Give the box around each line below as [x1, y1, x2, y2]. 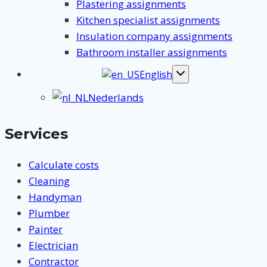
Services [5, 125, 68, 142]
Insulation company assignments [76, 29, 232, 43]
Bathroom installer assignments [76, 45, 227, 59]
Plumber [29, 206, 70, 220]
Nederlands [88, 90, 144, 104]
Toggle [179, 73, 203, 83]
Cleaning [29, 173, 70, 188]
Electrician [29, 238, 78, 252]
